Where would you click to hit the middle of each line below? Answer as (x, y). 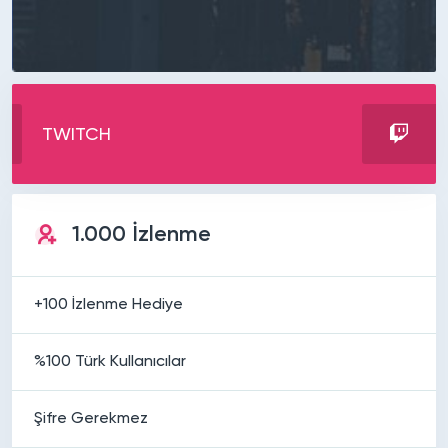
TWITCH (76, 134)
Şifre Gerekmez (91, 418)
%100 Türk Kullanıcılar (110, 361)
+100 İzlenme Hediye (108, 304)
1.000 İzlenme (141, 234)
